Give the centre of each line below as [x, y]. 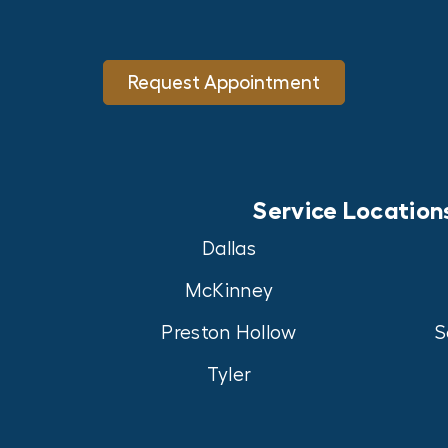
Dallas [229, 249]
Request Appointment [224, 83]
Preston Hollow [229, 333]
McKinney [229, 291]
